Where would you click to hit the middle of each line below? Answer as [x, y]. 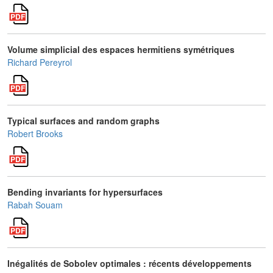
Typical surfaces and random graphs [83, 121]
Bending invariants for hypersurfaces [85, 192]
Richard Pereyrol [40, 62]
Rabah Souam [35, 205]
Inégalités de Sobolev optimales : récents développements [129, 263]
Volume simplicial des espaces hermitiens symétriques [121, 49]
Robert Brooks [35, 133]
